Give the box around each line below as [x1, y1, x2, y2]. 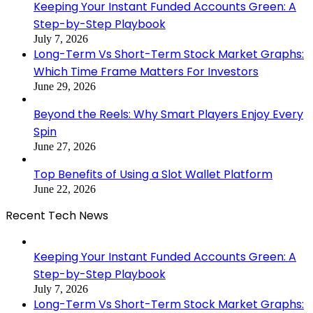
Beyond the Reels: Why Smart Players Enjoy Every [34, 105, 303, 122]
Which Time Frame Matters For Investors [34, 63, 259, 80]
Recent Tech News [6, 207, 108, 224]
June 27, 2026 [34, 140, 96, 152]
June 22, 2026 [34, 182, 96, 195]
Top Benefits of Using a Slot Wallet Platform [34, 166, 272, 182]
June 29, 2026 [34, 80, 96, 92]
